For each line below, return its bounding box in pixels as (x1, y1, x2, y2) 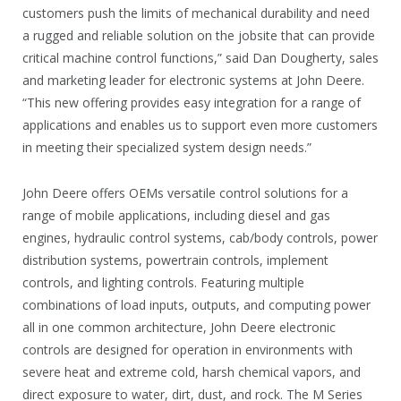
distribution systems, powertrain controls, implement (22, 251, 328, 269)
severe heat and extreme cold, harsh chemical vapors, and (22, 363, 361, 380)
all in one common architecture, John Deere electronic (22, 318, 336, 336)
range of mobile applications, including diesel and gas (22, 206, 330, 224)
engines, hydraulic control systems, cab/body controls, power (22, 228, 378, 246)
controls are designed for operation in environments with (22, 340, 353, 358)
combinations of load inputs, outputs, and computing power (22, 295, 371, 313)
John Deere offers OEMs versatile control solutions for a (22, 183, 348, 201)
